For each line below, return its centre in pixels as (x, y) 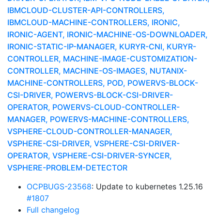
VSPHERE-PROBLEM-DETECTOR (67, 168)
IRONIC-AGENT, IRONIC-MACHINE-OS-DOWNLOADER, (108, 34)
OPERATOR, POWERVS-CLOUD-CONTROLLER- (93, 107)
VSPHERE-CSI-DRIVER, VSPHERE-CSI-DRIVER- (93, 143)
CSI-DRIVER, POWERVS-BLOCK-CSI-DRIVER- (90, 95)
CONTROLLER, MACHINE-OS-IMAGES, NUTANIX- (97, 71)
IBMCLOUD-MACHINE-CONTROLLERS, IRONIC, (94, 22)
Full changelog (53, 210)
